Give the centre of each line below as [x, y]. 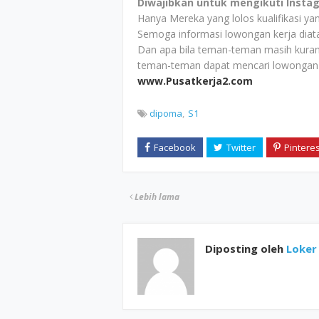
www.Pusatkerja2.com [195, 81]
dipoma [166, 113]
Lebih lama [157, 197]
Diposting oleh [244, 249]
